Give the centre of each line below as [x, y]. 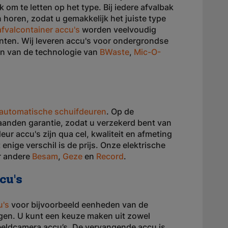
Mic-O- [147, 52]
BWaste [115, 52]
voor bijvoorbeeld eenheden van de [79, 205]
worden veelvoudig [118, 30]
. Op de [120, 111]
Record [110, 156]
